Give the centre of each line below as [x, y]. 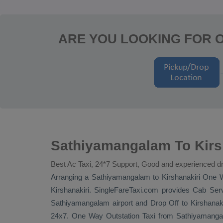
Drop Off [165, 203]
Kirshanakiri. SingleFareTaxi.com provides [122, 190]
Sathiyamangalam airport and [101, 203]
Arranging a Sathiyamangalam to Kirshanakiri [127, 177]
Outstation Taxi [131, 216]
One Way [89, 216]
